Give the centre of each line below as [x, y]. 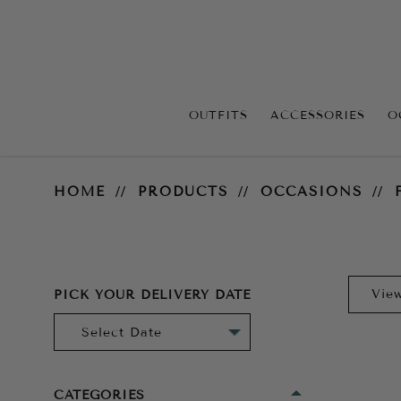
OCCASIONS [311, 192]
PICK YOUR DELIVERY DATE [152, 295]
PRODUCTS [183, 192]
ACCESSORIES [318, 115]
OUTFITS [218, 115]
